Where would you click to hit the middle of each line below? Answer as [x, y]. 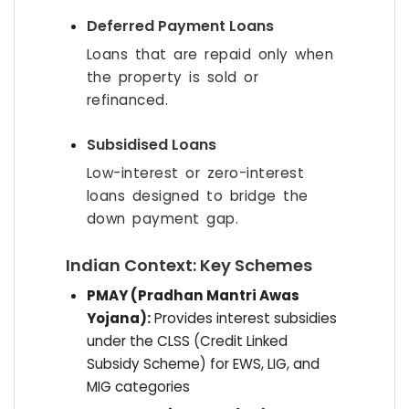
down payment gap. [163, 219]
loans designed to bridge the [197, 196]
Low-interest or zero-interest [195, 173]
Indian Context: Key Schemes [189, 265]
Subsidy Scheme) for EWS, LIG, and [203, 364]
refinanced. [127, 100]
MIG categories [138, 387]
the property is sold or [173, 77]
